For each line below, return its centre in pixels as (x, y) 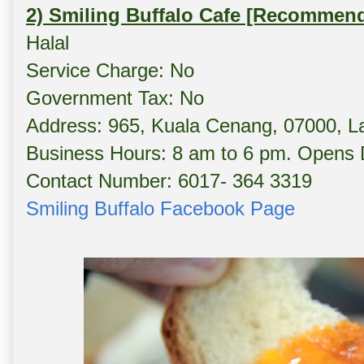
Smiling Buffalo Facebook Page (160, 209)
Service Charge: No (110, 71)
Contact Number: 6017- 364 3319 (169, 181)
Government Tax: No (115, 98)
